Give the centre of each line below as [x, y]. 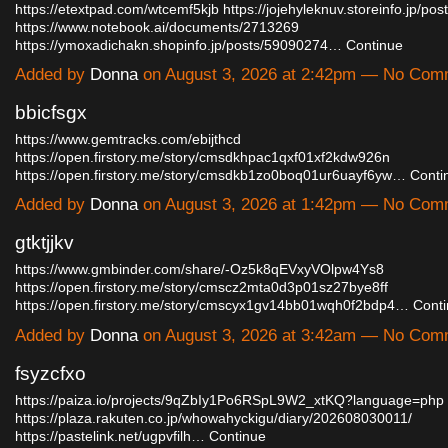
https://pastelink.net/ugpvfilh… [110, 435]
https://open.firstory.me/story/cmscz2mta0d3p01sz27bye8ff [201, 287]
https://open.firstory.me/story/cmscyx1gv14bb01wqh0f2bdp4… [212, 305]
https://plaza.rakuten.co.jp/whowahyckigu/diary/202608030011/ [213, 417]
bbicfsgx [51, 113]
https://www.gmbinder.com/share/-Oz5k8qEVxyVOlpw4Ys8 [199, 269]
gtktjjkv [44, 243]
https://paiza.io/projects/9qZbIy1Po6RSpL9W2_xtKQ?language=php [229, 399]
